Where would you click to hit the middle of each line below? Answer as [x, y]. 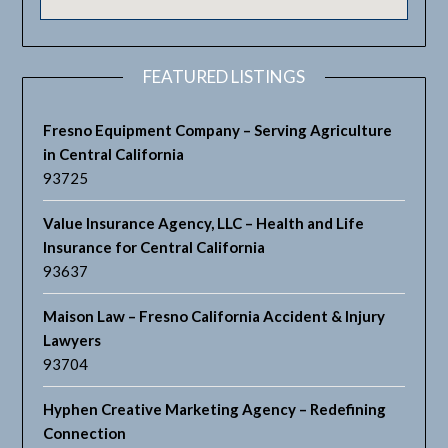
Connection [85, 433]
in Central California [114, 154]
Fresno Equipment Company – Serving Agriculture [218, 130]
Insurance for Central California [154, 247]
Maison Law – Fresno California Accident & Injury [214, 316]
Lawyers [72, 340]
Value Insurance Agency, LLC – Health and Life [204, 223]
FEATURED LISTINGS [224, 77]
